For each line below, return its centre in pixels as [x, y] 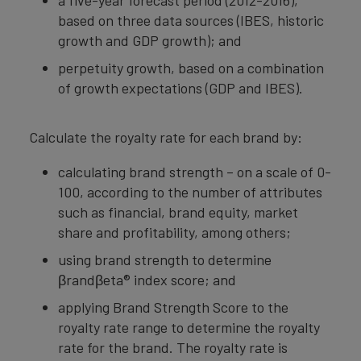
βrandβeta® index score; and [147, 280]
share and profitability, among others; [174, 232]
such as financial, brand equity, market [178, 212]
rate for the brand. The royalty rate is [173, 347]
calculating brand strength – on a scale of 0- [195, 172]
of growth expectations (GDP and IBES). [180, 88]
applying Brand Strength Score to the [173, 307]
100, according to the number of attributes [190, 192]
